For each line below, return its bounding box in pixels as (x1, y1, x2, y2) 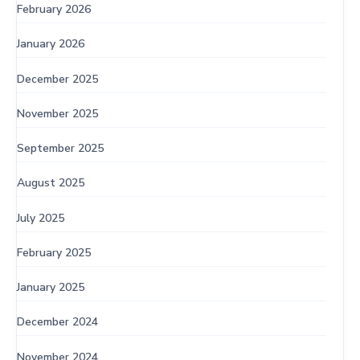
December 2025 (17, 71, 98, 87)
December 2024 (17, 314, 98, 330)
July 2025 (17, 210, 64, 226)
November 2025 (17, 105, 98, 121)
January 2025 (17, 280, 84, 295)
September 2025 (17, 141, 104, 156)
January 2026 (17, 36, 84, 52)
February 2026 (17, 2, 91, 17)
